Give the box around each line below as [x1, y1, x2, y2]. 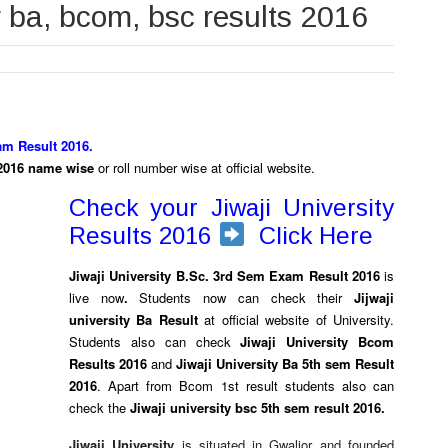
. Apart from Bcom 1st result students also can [97, 376, 394, 395]
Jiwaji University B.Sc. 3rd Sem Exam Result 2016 [69, 266, 384, 285]
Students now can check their [139, 288, 355, 307]
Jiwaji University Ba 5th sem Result [176, 354, 394, 373]
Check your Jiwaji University [69, 194, 394, 221]
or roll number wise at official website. [94, 158, 315, 177]
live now [69, 288, 124, 307]
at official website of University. [197, 310, 395, 329]
